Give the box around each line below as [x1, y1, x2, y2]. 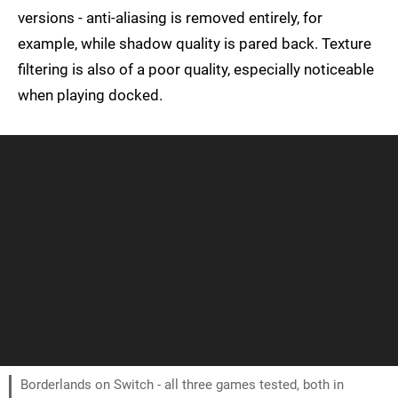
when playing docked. [18, 86, 163, 105]
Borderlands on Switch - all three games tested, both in [20, 377, 344, 394]
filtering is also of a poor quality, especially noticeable [18, 60, 374, 79]
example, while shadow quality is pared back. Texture [18, 35, 371, 53]
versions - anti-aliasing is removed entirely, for [18, 9, 322, 28]
